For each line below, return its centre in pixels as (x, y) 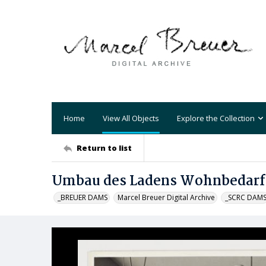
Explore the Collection (216, 118)
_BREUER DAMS (83, 197)
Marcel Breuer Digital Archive (166, 197)
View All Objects (131, 118)
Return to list (104, 148)
